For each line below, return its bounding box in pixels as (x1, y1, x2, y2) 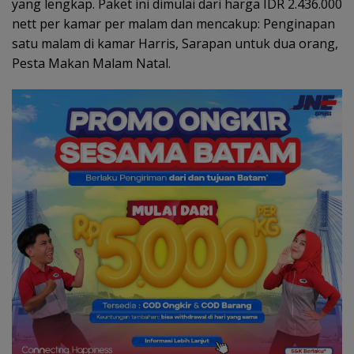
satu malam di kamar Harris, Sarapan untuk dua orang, (12, 35, 338, 53)
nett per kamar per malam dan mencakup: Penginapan (12, 15, 335, 33)
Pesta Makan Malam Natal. (12, 55, 171, 73)
